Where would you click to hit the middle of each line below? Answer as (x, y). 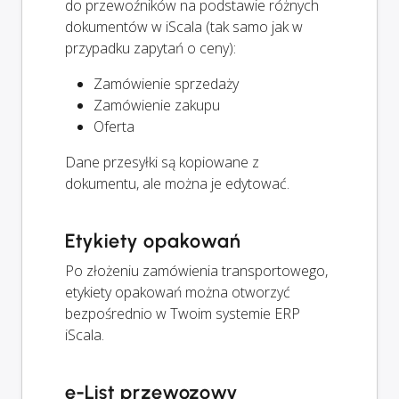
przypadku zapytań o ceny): (151, 48)
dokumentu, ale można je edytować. (177, 183)
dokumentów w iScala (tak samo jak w (184, 26)
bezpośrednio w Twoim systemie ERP (183, 313)
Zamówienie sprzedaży (166, 83)
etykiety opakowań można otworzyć (178, 292)
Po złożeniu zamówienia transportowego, (196, 270)
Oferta (114, 126)
